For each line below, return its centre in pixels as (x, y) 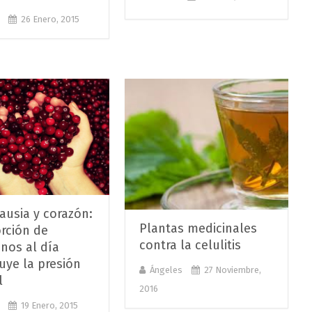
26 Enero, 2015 (50, 19)
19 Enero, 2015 (49, 305)
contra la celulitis (190, 245)
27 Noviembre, (233, 270)
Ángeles (166, 270)
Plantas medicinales (198, 229)
